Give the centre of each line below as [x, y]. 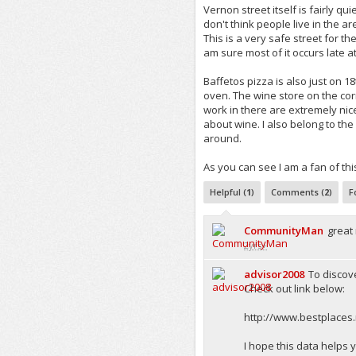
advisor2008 [275, 274]
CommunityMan [284, 230]
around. [223, 138]
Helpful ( [228, 192]
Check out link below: [295, 288]
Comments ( [298, 192]
